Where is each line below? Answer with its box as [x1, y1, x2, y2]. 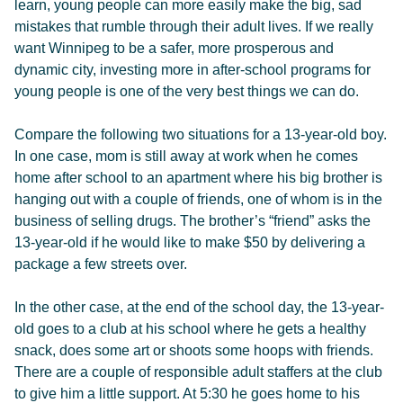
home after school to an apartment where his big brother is [14, 170, 382, 185]
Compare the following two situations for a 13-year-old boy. [14, 127, 387, 142]
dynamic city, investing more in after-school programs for [14, 62, 371, 77]
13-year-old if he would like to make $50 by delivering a [14, 235, 365, 250]
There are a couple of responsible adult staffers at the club [14, 364, 382, 380]
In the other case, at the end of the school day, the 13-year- [14, 300, 384, 315]
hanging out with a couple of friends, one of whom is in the [14, 192, 382, 207]
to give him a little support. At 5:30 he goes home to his [14, 386, 360, 401]
